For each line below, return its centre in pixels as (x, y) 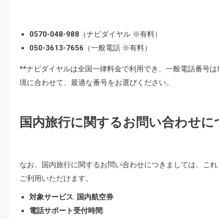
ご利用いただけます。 (56, 178)
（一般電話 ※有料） (118, 48)
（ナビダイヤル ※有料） (120, 34)
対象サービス (51, 197)
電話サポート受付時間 (66, 211)
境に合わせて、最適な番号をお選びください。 (97, 83)
